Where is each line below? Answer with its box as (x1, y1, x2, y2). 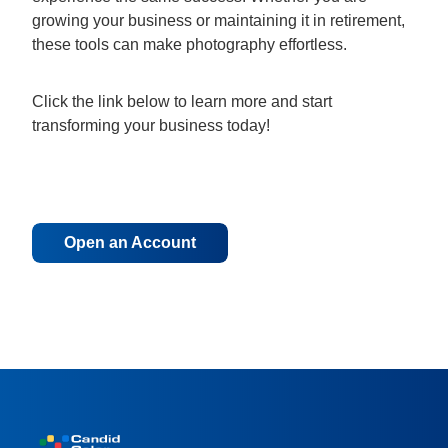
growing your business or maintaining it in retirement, (32, 11, 405, 29)
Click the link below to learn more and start (32, 93, 332, 111)
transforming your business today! (32, 117, 270, 135)
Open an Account (64, 234, 197, 252)
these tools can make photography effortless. (32, 35, 347, 53)
